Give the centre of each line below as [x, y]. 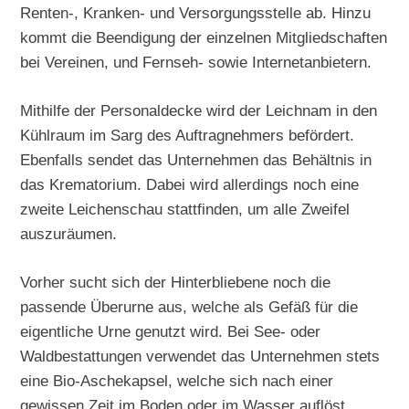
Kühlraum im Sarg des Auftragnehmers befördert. [188, 135]
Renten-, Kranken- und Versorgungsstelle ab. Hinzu [196, 12]
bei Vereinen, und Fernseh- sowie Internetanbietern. [196, 62]
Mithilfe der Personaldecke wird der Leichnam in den [199, 110]
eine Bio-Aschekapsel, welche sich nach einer [177, 380]
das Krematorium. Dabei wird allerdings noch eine [190, 184]
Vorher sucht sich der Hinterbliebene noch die [176, 282]
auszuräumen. [69, 233]
